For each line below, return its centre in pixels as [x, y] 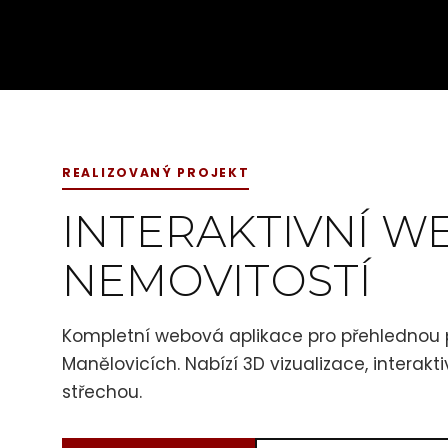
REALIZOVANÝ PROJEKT [156, 172]
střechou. [102, 392]
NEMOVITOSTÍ [217, 280]
